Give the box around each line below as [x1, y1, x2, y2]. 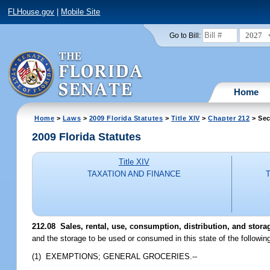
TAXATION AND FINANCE [87, 169, 181, 179]
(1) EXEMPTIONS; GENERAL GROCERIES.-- [32, 251, 198, 261]
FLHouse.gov [8, 7, 55, 17]
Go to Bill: [169, 31, 201, 39]
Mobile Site [61, 7, 101, 17]
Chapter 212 [208, 114, 250, 122]
